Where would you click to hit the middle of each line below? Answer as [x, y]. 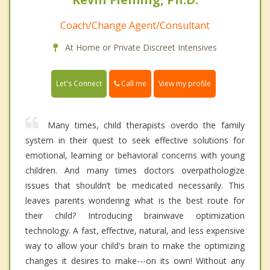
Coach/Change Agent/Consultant [135, 25]
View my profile [185, 83]
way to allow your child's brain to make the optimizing [135, 245]
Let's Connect [79, 83]
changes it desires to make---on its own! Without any [135, 260]
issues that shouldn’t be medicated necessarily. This [135, 185]
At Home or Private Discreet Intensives [140, 47]
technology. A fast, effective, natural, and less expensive [135, 230]
